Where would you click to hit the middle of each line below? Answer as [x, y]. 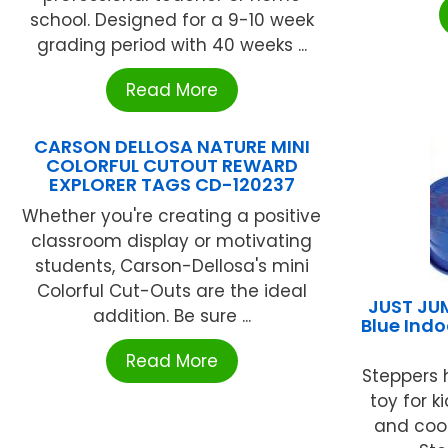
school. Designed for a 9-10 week [171, 20]
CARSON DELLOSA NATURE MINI [171, 147]
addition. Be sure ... [171, 316]
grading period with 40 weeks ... [171, 45]
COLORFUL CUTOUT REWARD [171, 166]
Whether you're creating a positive [172, 216]
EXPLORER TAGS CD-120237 [171, 185]
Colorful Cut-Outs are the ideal [171, 291]
